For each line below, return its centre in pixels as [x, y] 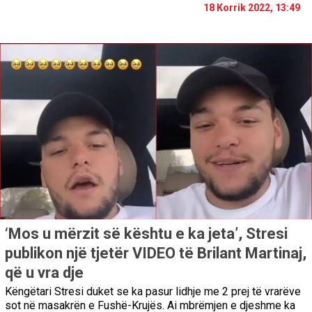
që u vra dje [44, 273]
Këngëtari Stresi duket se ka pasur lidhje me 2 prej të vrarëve [153, 292]
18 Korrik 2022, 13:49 [252, 7]
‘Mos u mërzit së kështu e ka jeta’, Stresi [146, 234]
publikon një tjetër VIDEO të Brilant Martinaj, [156, 253]
